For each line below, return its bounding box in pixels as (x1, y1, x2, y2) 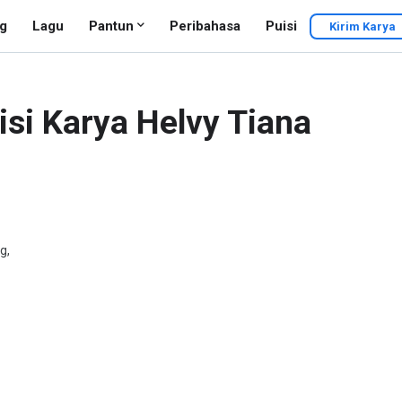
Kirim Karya (329, 20, 396, 33)
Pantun (89, 18, 134, 34)
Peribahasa (170, 18, 240, 34)
